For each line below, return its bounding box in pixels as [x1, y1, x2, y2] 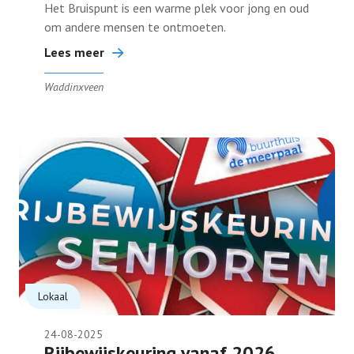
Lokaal [38, 289, 68, 303]
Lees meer [44, 44, 104, 60]
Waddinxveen [44, 80, 104, 94]
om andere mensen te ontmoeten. [44, 19, 226, 35]
